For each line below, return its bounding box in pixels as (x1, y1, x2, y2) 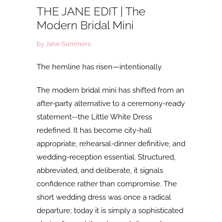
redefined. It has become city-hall (37, 126, 152, 135)
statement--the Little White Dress (37, 112, 152, 121)
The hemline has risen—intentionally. (37, 62, 163, 71)
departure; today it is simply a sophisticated (37, 206, 183, 215)
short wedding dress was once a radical (37, 193, 171, 202)
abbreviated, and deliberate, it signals (37, 166, 163, 175)
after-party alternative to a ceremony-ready (37, 99, 185, 108)
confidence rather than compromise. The (37, 179, 177, 188)
